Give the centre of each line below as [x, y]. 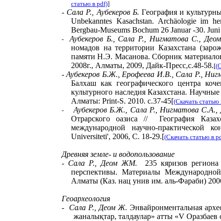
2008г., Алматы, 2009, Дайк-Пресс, [129, 65]
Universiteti [89, 136]
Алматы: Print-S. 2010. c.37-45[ [122, 101]
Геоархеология [86, 199]
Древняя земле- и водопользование [118, 154]
